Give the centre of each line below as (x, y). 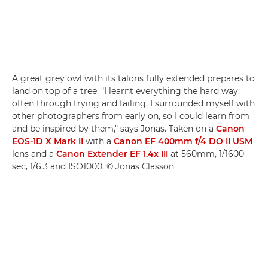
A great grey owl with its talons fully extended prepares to (133, 78)
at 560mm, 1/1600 (206, 153)
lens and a (34, 153)
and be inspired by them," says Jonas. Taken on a (114, 128)
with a (98, 141)
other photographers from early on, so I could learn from (131, 116)
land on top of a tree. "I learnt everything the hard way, (126, 91)
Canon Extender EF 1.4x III (112, 153)
